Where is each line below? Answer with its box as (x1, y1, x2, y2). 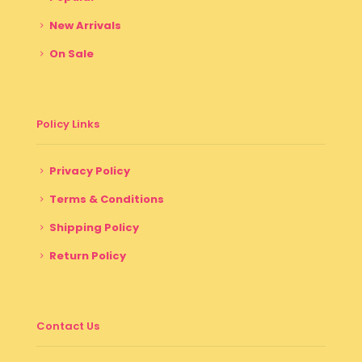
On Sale (49, 45, 94, 61)
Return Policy (49, 247, 126, 263)
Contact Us (36, 318, 99, 334)
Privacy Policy (49, 162, 130, 179)
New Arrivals (49, 17, 121, 33)
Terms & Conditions (49, 191, 164, 207)
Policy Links (36, 116, 99, 132)
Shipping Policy (49, 219, 139, 235)
